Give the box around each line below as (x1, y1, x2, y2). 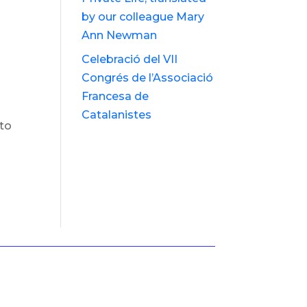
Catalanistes (82, 108, 152, 122)
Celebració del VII (82, 53, 178, 66)
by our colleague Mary (82, 10, 205, 24)
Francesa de (82, 90, 149, 103)
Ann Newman (82, 29, 158, 42)
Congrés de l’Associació (82, 71, 214, 85)
